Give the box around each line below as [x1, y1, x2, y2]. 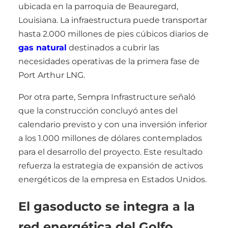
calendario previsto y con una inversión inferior [18, 119, 207, 129]
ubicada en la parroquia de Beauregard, [18, 1, 178, 11]
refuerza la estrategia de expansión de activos [18, 160, 203, 170]
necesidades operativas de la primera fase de [18, 56, 199, 66]
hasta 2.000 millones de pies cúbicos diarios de [18, 28, 209, 39]
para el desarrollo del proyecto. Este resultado [18, 147, 203, 157]
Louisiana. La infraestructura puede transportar [18, 15, 207, 25]
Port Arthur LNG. [18, 70, 85, 80]
